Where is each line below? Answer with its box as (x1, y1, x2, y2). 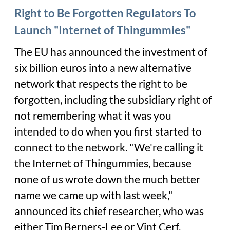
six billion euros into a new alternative (14, 61, 191, 75)
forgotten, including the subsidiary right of (14, 93, 212, 107)
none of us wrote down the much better (14, 172, 200, 186)
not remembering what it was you (14, 109, 171, 123)
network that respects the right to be (14, 77, 187, 91)
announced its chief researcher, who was (14, 204, 204, 218)
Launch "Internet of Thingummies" (14, 23, 190, 37)
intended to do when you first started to (14, 125, 202, 139)
